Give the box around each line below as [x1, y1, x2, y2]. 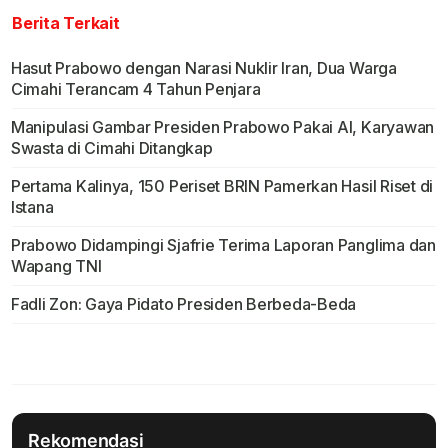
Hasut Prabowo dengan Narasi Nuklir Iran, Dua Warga [10, 58, 397, 79]
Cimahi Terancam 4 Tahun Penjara [10, 79, 261, 100]
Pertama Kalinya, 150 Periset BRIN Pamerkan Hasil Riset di [10, 176, 434, 197]
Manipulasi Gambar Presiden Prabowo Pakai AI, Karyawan [10, 117, 435, 138]
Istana [10, 197, 54, 218]
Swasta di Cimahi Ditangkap [10, 138, 213, 159]
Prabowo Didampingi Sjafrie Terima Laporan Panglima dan [10, 235, 436, 256]
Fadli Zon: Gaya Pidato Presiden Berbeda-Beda [10, 294, 357, 315]
